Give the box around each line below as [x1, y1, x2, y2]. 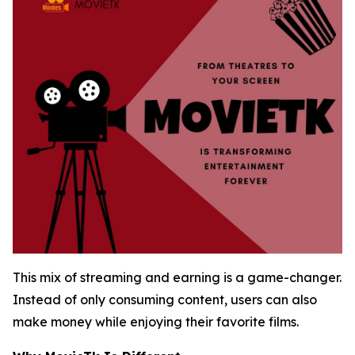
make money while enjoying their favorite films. [13, 313, 299, 330]
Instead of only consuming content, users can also [13, 291, 317, 307]
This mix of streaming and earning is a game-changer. [13, 269, 342, 285]
